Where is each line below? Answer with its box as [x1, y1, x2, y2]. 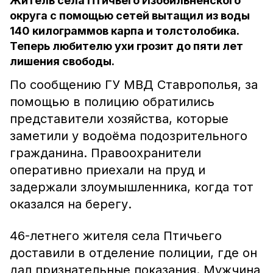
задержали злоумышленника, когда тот [10, 180, 253, 194]
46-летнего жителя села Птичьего [10, 229, 222, 243]
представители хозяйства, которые [10, 112, 229, 126]
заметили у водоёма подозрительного [10, 129, 247, 143]
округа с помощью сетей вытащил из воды [10, 9, 250, 22]
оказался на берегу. [10, 197, 132, 211]
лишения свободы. [10, 55, 115, 68]
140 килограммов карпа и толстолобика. [10, 24, 239, 37]
